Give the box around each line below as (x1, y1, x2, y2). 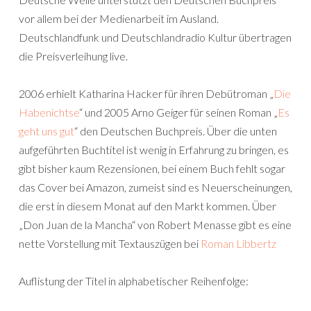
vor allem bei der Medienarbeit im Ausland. (19, 12, 219, 25)
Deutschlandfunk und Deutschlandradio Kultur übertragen (19, 31, 292, 44)
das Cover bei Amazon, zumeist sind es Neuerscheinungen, (19, 180, 292, 194)
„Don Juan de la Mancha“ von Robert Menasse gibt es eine (19, 218, 292, 231)
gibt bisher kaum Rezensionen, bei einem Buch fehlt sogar (19, 162, 285, 175)
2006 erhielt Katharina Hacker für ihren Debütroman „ (19, 87, 274, 100)
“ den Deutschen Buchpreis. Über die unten (74, 124, 277, 137)
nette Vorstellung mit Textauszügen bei (19, 237, 201, 250)
